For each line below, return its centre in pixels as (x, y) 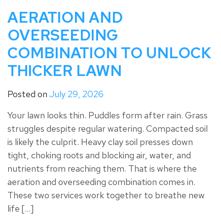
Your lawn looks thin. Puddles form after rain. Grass (108, 115)
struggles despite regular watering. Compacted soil (108, 129)
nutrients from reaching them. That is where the (102, 169)
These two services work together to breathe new (106, 195)
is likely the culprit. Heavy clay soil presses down (100, 142)
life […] (20, 209)
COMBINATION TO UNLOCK (109, 53)
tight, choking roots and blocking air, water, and (99, 155)
